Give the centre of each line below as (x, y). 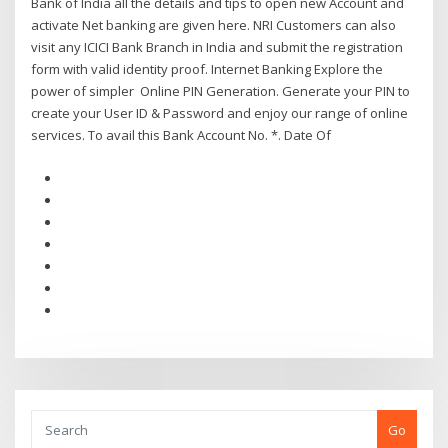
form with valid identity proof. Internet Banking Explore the (207, 69)
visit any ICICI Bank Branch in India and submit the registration (217, 47)
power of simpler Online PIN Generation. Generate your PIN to (221, 91)
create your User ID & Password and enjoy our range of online (220, 113)
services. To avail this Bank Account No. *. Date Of (183, 135)
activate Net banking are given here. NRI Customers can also (214, 25)
